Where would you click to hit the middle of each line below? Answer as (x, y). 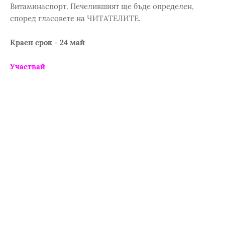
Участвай (28, 67)
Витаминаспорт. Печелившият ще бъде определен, (102, 6)
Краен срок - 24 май (47, 42)
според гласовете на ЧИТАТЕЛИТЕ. (75, 18)
